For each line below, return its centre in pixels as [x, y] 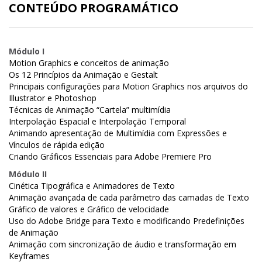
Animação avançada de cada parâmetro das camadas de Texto [129, 198]
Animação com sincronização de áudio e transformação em [123, 244]
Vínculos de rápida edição [57, 145]
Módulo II [28, 174]
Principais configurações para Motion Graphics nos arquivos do [128, 87]
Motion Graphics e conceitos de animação [89, 63]
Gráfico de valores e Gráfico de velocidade [89, 209]
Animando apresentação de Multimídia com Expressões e [118, 133]
